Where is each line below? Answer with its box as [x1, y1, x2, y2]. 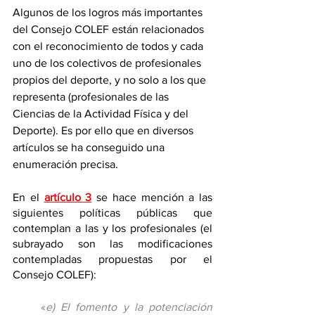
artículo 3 [44, 191, 92, 203]
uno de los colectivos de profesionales [13, 56, 204, 69]
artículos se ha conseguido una [13, 141, 167, 153]
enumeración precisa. [13, 157, 118, 170]
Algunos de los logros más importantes [13, 6, 205, 18]
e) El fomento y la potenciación [46, 300, 212, 313]
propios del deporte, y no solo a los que [13, 73, 209, 86]
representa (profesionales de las [13, 90, 172, 103]
